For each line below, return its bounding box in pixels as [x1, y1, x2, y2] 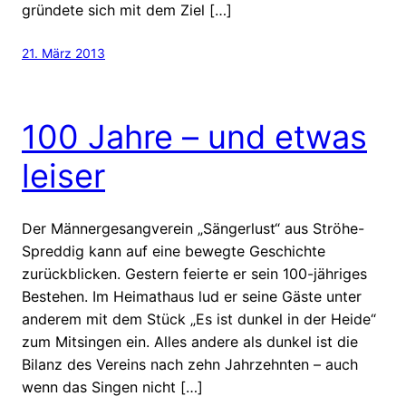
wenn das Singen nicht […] [22, 377, 203, 396]
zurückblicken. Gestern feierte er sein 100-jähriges [22, 264, 367, 283]
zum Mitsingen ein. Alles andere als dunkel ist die [22, 332, 358, 351]
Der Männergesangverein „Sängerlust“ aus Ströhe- [22, 218, 364, 237]
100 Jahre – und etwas [22, 116, 367, 157]
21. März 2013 [22, 44, 105, 61]
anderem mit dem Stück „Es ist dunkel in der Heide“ [22, 309, 376, 328]
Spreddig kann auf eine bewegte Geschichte [22, 241, 325, 260]
